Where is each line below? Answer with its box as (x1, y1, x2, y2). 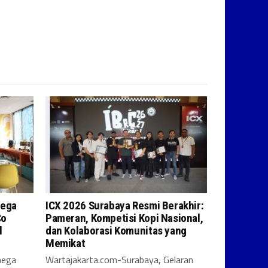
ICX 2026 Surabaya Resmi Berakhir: (45, 199, 204, 212)
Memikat (45, 236, 86, 250)
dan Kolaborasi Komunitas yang (45, 224, 187, 237)
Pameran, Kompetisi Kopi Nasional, (45, 211, 203, 225)
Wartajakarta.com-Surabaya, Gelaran (45, 252, 193, 267)
